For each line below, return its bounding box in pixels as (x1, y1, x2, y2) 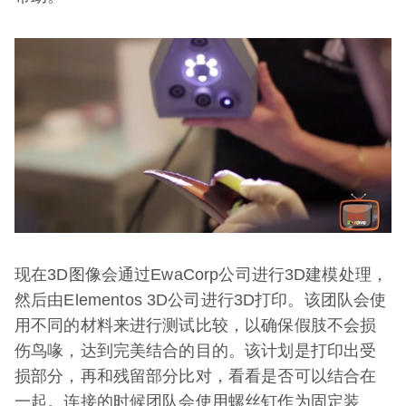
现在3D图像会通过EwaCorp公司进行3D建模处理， (14, 265, 389, 284)
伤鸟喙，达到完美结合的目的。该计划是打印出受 (14, 341, 377, 360)
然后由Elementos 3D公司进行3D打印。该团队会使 (14, 290, 387, 309)
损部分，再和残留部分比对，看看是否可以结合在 (14, 366, 377, 385)
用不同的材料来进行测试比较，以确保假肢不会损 (14, 315, 377, 334)
